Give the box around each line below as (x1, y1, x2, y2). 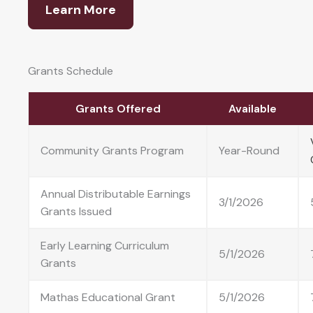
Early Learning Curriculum (41, 238, 169, 253)
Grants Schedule (28, 63, 113, 78)
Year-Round (219, 143, 279, 158)
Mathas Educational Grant (41, 289, 175, 305)
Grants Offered (75, 101, 161, 116)
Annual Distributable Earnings (41, 186, 191, 201)
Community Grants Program (41, 143, 184, 158)
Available (228, 101, 277, 116)
